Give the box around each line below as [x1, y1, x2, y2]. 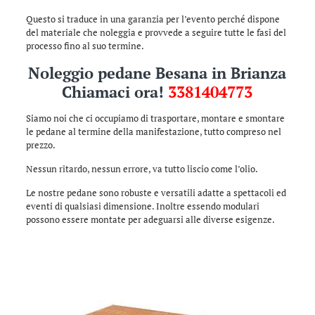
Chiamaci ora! [62, 82, 169, 102]
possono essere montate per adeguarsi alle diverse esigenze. [25, 213, 275, 226]
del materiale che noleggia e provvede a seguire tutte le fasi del [25, 26, 286, 39]
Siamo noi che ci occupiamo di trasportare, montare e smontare [25, 112, 285, 124]
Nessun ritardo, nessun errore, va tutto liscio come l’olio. [25, 162, 258, 175]
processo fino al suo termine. [25, 39, 144, 52]
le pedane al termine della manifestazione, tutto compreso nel [25, 125, 281, 138]
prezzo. [25, 139, 56, 151]
